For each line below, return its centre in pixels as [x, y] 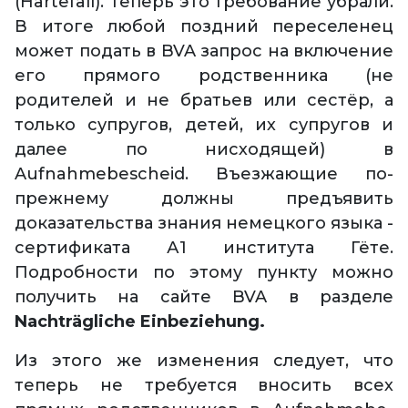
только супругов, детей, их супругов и [204, 125]
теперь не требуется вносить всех [204, 386]
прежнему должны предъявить [204, 199]
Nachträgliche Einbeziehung [137, 322]
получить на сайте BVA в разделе [204, 297]
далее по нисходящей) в [204, 150]
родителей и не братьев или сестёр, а [204, 101]
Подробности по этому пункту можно [204, 273]
